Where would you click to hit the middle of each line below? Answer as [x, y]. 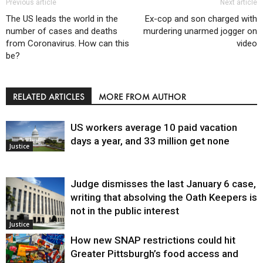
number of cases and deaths [62, 31]
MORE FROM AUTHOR [142, 96]
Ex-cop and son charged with [201, 18]
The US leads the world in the [62, 18]
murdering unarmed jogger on [200, 31]
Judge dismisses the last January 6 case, [163, 183]
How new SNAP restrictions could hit [153, 240]
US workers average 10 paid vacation [154, 127]
